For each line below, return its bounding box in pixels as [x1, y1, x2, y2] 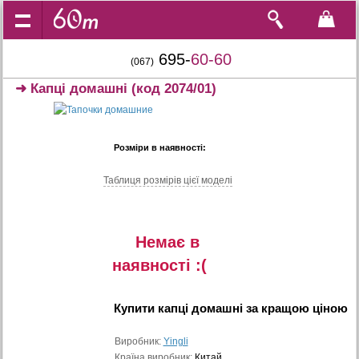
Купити [113, 301, 158, 315]
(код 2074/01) [127, 81, 217, 96]
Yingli [163, 336, 188, 347]
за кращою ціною [242, 301, 348, 315]
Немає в [135, 233, 200, 251]
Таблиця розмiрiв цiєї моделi [103, 175, 232, 186]
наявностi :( [112, 256, 207, 274]
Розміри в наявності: [113, 143, 206, 152]
